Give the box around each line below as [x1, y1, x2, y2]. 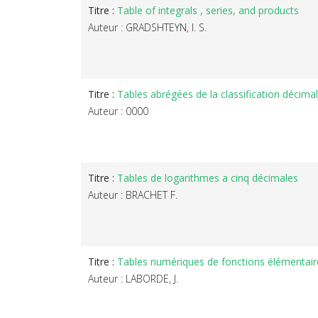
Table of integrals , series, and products [117, 3, 299, 17]
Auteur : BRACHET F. [88, 187, 177, 202]
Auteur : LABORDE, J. [88, 271, 178, 285]
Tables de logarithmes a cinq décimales [117, 170, 298, 185]
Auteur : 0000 [88, 104, 148, 118]
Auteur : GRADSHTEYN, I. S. [88, 20, 207, 34]
